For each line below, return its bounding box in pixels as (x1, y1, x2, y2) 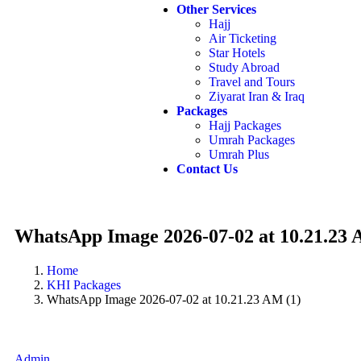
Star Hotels (209, 46, 265, 60)
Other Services (176, 2, 256, 16)
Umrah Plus (209, 147, 269, 161)
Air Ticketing (209, 31, 276, 45)
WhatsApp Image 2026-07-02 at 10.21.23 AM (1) (47, 292, 301, 306)
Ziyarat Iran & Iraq (209, 89, 305, 103)
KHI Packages (47, 277, 121, 292)
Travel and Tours (209, 75, 295, 89)
